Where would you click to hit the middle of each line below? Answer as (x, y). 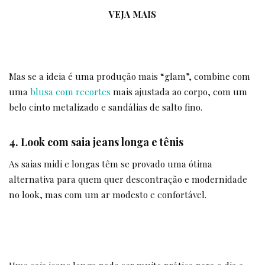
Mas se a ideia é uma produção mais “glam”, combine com (130, 76)
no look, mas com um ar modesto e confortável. (108, 195)
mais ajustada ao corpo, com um (179, 91)
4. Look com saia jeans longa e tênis (96, 141)
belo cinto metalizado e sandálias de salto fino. (106, 106)
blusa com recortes (70, 91)
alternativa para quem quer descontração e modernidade (128, 179)
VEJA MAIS (132, 14)
